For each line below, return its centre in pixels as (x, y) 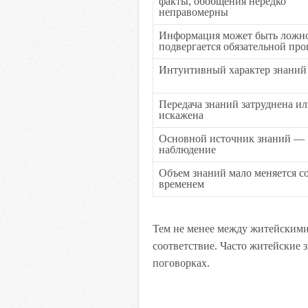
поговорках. (181, 263)
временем (181, 184)
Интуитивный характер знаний (233, 70)
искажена (181, 115)
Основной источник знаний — (232, 139)
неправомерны (194, 12)
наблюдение (187, 150)
